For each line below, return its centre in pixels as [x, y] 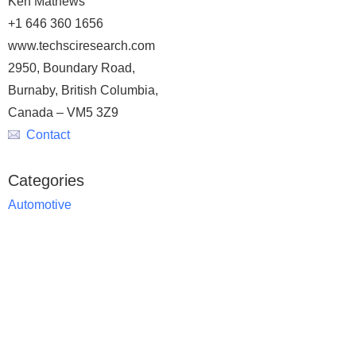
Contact [48, 135]
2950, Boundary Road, [72, 68]
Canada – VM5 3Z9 [63, 112]
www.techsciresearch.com [81, 46]
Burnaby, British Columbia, [83, 90]
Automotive [40, 205]
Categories [46, 180]
